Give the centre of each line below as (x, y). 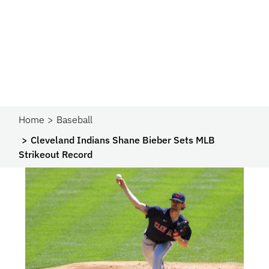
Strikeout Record (56, 154)
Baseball (75, 119)
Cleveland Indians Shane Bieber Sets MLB (123, 140)
